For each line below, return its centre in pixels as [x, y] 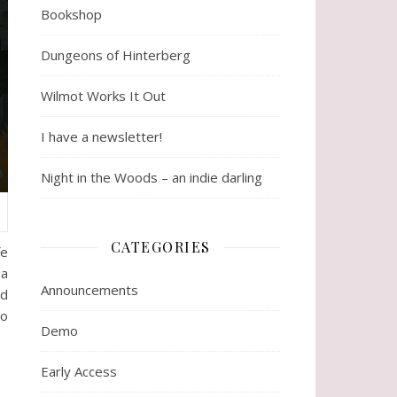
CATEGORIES [160, 247]
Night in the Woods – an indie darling [152, 178]
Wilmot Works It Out [103, 96]
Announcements [90, 290]
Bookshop [71, 15]
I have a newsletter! [101, 137]
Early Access [79, 372]
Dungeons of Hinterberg [116, 55]
